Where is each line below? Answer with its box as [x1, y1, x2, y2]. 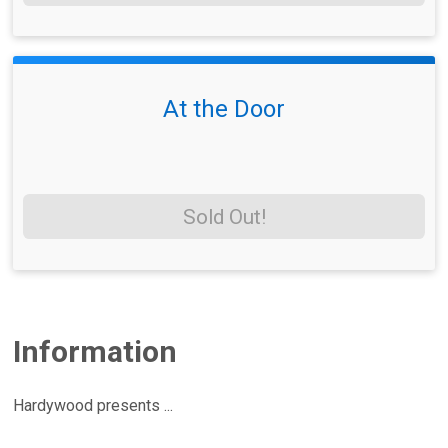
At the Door [163, 95, 285, 124]
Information [13, 333, 178, 369]
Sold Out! [182, 204, 266, 229]
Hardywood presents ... [13, 395, 174, 415]
